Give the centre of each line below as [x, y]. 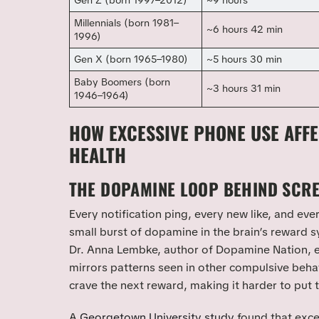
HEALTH [97, 155]
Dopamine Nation [261, 250]
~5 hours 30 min [245, 59]
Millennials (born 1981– [127, 23]
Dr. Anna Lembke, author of [142, 250]
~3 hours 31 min [244, 89]
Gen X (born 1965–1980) [131, 59]
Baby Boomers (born [122, 82]
